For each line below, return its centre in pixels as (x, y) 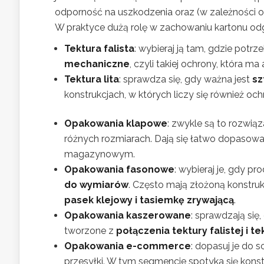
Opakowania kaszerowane (128, 216)
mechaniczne (97, 64)
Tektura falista (99, 49)
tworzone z (90, 231)
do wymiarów (96, 185)
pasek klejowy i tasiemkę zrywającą (149, 200)
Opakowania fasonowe (119, 170)
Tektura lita (92, 80)
